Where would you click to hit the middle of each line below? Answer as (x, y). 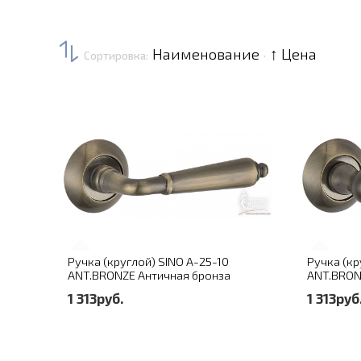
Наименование (206, 54)
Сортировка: (117, 56)
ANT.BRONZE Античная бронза (149, 275)
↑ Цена (293, 54)
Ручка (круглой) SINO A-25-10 (148, 261)
